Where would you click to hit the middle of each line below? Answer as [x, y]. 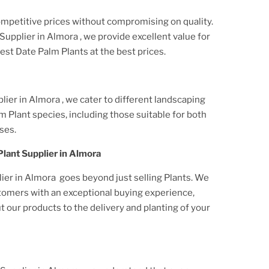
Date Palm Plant [50, 51]
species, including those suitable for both [119, 114]
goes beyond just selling [111, 177]
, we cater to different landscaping [134, 99]
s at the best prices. [125, 51]
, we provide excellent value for [145, 36]
